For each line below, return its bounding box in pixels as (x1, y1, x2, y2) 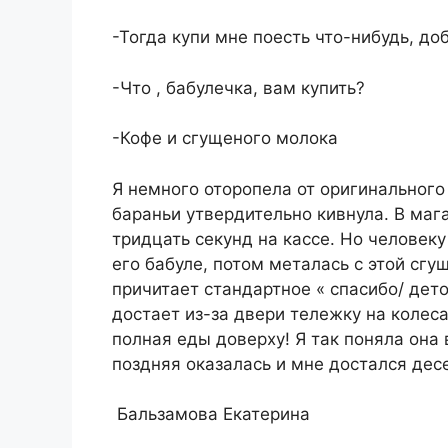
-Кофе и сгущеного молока (112, 128, 338, 149)
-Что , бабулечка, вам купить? (112, 77, 365, 98)
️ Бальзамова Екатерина (112, 404, 310, 425)
